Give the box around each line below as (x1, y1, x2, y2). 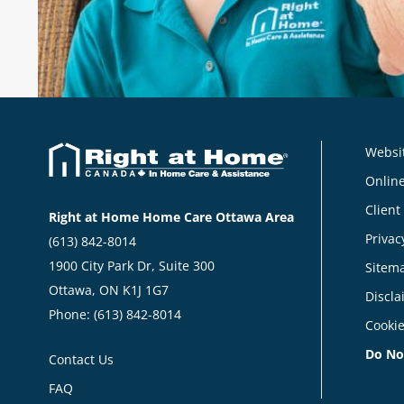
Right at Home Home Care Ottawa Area (49, 208, 294, 226)
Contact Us (49, 351, 114, 369)
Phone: (49, 306, 94, 324)
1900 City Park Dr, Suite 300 (49, 257, 215, 275)
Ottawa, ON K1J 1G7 (49, 281, 169, 299)
